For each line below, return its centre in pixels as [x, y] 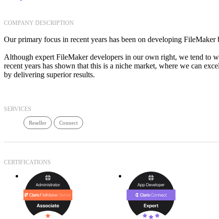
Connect [68, 123]
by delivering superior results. [49, 75]
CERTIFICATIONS [27, 162]
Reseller [38, 123]
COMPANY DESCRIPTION [39, 23]
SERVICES [18, 109]
